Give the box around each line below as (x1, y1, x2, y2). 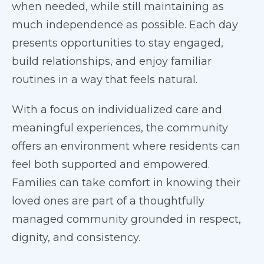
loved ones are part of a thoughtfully (12, 194, 204, 207)
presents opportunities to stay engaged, (12, 37, 223, 49)
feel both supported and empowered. (12, 158, 210, 171)
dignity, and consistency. (12, 231, 140, 244)
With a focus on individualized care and (12, 103, 222, 116)
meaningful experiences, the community (12, 121, 228, 134)
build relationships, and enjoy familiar (12, 55, 212, 68)
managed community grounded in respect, (12, 213, 241, 226)
